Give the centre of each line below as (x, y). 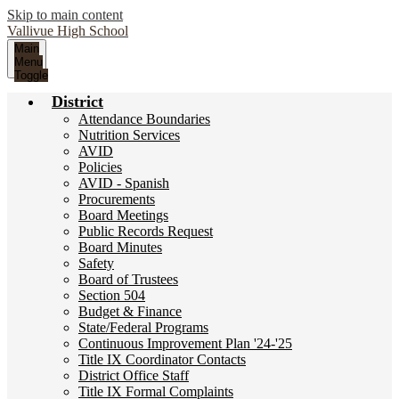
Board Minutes (120, 247)
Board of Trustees (128, 279)
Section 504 (112, 295)
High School (93, 31)
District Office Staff (134, 375)
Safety (96, 263)
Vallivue (30, 31)
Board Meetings (123, 215)
